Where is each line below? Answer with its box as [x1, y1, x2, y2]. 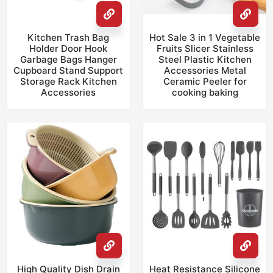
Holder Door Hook [29, 43, 107, 54]
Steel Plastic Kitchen [158, 54, 252, 65]
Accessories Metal [163, 65, 246, 76]
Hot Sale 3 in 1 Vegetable [149, 32, 260, 43]
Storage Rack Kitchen [19, 76, 117, 87]
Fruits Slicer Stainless [156, 43, 253, 54]
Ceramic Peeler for [163, 76, 247, 87]
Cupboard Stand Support [13, 65, 123, 76]
